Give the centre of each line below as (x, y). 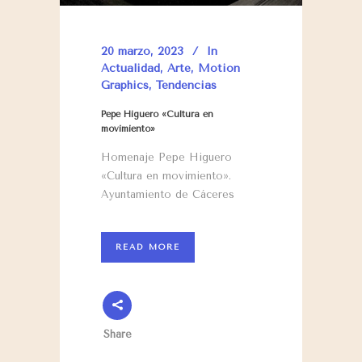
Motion (219, 69)
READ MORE (148, 248)
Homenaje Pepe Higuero (166, 158)
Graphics (125, 86)
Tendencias (186, 86)
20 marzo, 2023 (142, 52)
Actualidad (130, 69)
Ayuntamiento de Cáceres (168, 195)
